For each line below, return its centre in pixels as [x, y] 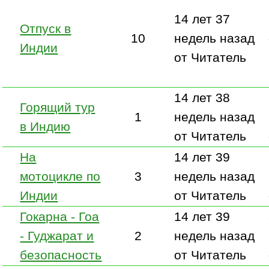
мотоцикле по [60, 176]
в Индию [45, 126]
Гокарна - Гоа [60, 216]
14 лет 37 [202, 19]
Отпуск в [46, 28]
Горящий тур [58, 107]
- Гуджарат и [57, 235]
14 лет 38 [202, 97]
